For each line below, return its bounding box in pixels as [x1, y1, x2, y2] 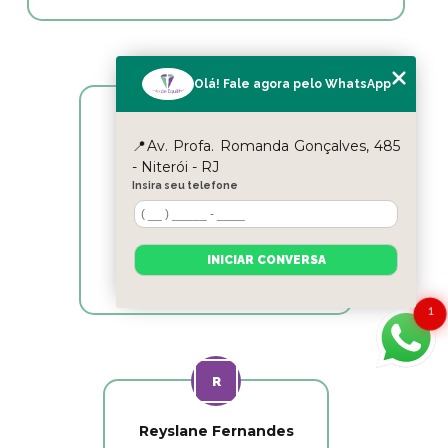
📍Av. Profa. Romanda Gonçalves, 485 [132, 137, 400, 155]
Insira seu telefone [132, 179, 238, 191]
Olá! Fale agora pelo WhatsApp [193, 76, 391, 91]
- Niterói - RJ [132, 158, 219, 176]
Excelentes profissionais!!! [137, 170, 295, 186]
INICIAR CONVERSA [206, 253, 326, 267]
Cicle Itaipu [173, 128, 259, 146]
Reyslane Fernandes [138, 422, 294, 440]
